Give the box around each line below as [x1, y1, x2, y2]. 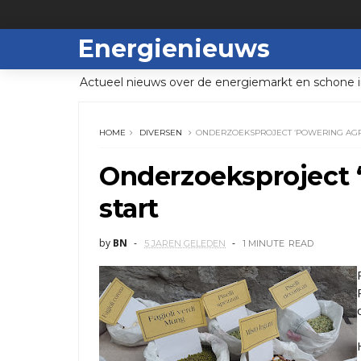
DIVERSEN [139, 127, 182, 138]
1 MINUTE [243, 238, 284, 249]
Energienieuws [78, 34, 270, 64]
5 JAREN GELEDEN [144, 238, 226, 249]
